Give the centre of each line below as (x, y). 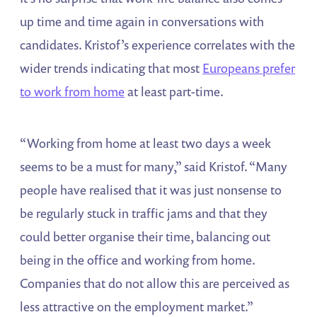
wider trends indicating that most (111, 68)
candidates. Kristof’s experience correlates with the (158, 44)
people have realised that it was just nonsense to (151, 189)
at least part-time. (174, 91)
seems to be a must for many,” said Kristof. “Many (154, 166)
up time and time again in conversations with (142, 21)
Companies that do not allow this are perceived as (155, 283)
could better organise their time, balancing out (145, 236)
